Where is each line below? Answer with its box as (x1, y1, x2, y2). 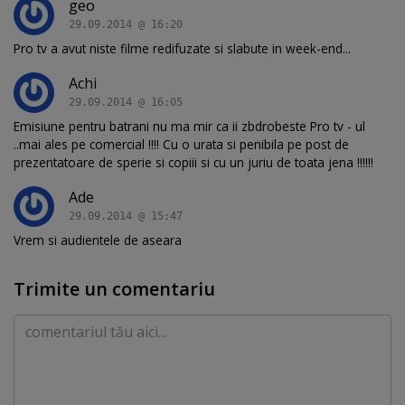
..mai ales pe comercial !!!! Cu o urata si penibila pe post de (14, 135, 349, 153)
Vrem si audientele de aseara (14, 231, 182, 249)
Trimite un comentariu (14, 276, 215, 301)
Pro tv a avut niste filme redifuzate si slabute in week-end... (14, 39, 351, 57)
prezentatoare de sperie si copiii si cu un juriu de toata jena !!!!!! (14, 153, 373, 171)
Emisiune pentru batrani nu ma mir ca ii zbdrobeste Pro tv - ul (14, 117, 365, 135)
